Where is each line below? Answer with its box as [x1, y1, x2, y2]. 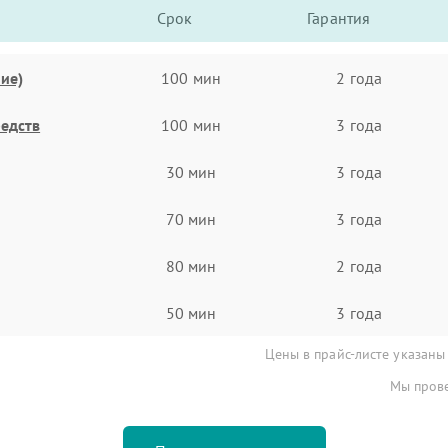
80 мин [165, 255, 217, 276]
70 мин [165, 208, 217, 229]
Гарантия [307, 8, 371, 28]
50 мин [165, 302, 217, 323]
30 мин [165, 161, 217, 182]
